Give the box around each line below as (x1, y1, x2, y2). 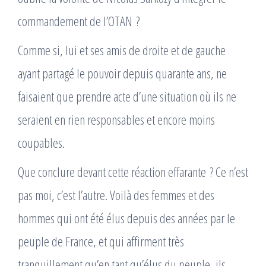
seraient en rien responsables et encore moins (18, 110, 215, 128)
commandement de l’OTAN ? (18, 12, 140, 30)
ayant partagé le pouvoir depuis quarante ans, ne (18, 64, 227, 82)
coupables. (18, 134, 65, 151)
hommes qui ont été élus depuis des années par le (18, 209, 235, 227)
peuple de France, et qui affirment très (18, 232, 184, 250)
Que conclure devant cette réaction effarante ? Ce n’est (18, 163, 248, 180)
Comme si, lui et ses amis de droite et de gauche (18, 41, 226, 59)
